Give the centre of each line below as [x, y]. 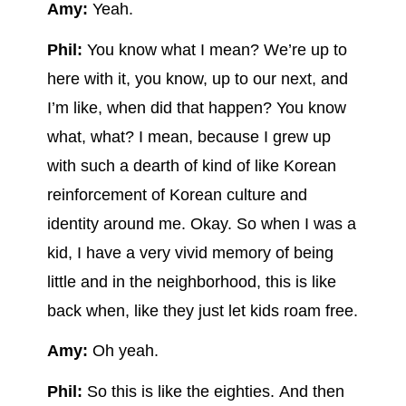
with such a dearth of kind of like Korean [191, 165]
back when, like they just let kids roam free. [202, 310]
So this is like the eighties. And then [213, 391]
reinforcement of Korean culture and [177, 194]
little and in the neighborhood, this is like [191, 281]
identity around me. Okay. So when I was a [201, 223]
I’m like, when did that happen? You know [196, 107]
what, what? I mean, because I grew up [188, 136]
